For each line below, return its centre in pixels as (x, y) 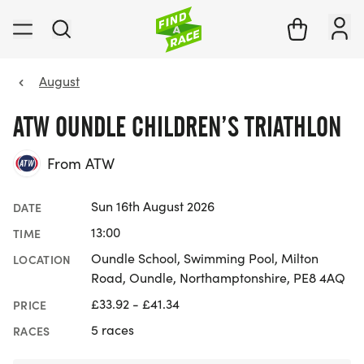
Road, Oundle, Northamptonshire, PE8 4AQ (218, 278)
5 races (113, 330)
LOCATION (42, 260)
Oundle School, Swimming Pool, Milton (205, 258)
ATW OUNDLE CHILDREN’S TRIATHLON (177, 127)
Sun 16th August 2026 (153, 206)
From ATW (81, 164)
